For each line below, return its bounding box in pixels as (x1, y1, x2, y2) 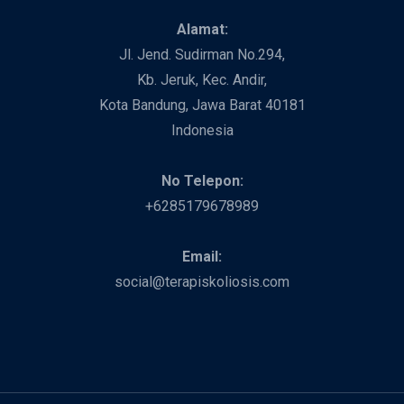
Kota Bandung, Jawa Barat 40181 (98, 96, 306, 114)
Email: (182, 247, 222, 265)
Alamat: (176, 20, 228, 38)
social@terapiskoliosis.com (115, 272, 289, 290)
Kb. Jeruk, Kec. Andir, (137, 70, 267, 88)
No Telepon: (161, 171, 243, 189)
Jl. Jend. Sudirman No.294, (119, 45, 285, 63)
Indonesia (170, 121, 234, 139)
